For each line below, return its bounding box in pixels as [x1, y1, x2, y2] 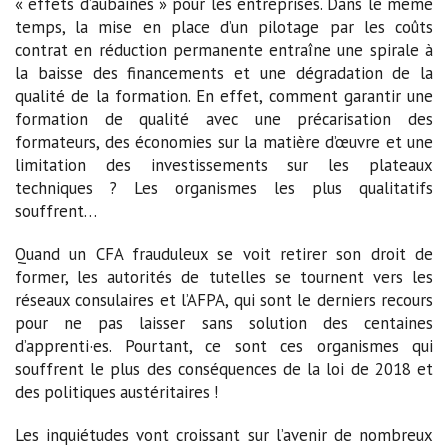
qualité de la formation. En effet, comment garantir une [15, 84, 433, 107]
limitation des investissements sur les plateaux [15, 153, 433, 176]
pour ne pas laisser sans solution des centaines [15, 311, 433, 334]
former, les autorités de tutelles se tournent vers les [15, 265, 433, 288]
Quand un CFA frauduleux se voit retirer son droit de [15, 242, 433, 265]
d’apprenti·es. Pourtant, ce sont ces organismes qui [15, 334, 433, 357]
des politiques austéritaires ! [15, 380, 218, 403]
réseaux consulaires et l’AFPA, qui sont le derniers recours [15, 288, 433, 311]
